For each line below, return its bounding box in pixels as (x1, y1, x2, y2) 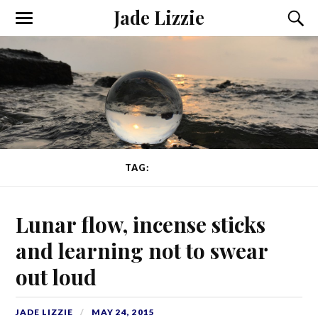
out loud (16, 262, 97, 290)
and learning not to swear (16, 236, 268, 264)
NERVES (152, 162, 193, 174)
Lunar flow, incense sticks (16, 209, 266, 238)
